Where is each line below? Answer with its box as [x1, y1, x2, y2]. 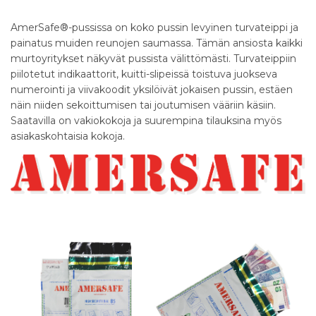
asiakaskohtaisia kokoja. [11, 130, 125, 142]
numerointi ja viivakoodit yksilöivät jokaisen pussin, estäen [11, 83, 293, 96]
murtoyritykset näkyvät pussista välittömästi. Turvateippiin [11, 52, 296, 65]
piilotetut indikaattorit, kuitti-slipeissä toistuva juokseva [11, 68, 277, 80]
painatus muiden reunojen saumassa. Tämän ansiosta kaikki [11, 37, 303, 49]
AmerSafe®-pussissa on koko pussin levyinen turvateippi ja [11, 21, 298, 34]
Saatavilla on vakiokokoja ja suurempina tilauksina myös [11, 114, 281, 127]
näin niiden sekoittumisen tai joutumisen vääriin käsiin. [11, 99, 276, 111]
